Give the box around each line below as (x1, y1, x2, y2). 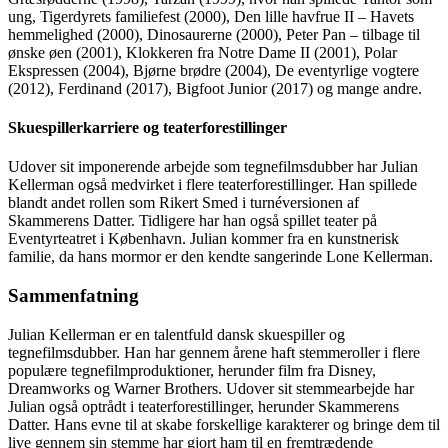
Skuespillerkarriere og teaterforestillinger (8, 118, 287, 136)
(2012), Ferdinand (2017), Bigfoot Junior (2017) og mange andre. (8, 79, 422, 97)
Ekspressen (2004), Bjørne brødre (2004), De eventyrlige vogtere (8, 61, 419, 79)
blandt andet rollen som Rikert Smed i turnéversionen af (8, 194, 359, 212)
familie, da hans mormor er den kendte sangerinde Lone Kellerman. (8, 248, 433, 266)
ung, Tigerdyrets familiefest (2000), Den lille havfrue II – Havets (8, 7, 414, 25)
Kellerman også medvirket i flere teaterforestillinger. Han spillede (8, 176, 417, 194)
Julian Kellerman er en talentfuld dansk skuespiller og (8, 325, 345, 343)
